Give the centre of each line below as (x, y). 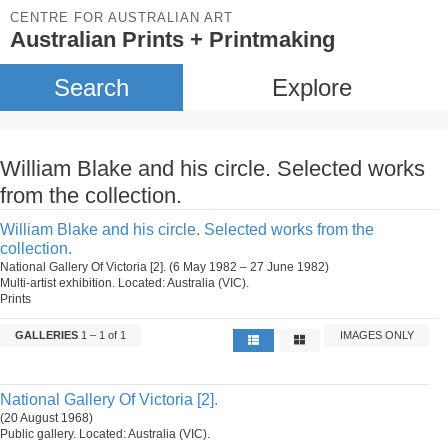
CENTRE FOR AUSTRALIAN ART (121, 17)
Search (91, 87)
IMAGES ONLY (377, 335)
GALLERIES (46, 335)
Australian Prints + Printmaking (172, 39)
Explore (311, 87)
